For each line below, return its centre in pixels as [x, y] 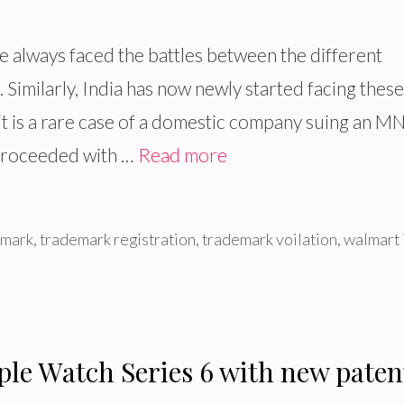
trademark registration [117, 239]
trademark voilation [269, 239]
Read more [183, 155]
